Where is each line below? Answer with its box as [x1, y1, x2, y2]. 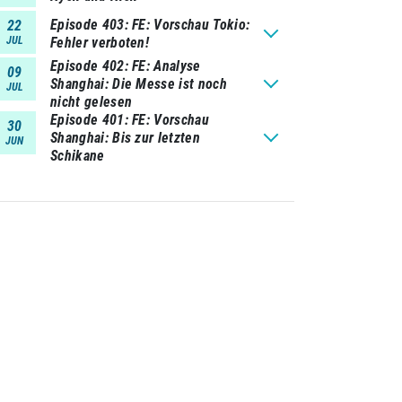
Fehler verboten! [50, 34, 150, 51]
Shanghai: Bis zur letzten [50, 129, 201, 146]
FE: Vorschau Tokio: [132, 16, 250, 33]
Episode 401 [50, 111, 125, 128]
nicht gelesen [50, 93, 133, 110]
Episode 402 [50, 57, 125, 74]
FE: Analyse [132, 57, 201, 74]
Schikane [50, 147, 105, 164]
